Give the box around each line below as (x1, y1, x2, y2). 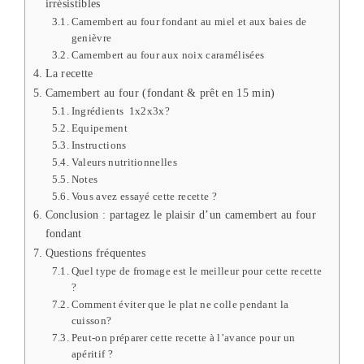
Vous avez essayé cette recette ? (71, 190, 217, 203)
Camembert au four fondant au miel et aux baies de (71, 15, 307, 28)
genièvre (71, 32, 112, 45)
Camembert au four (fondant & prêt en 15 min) (45, 86, 275, 100)
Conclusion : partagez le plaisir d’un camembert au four (45, 208, 317, 222)
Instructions (71, 139, 129, 152)
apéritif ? (71, 348, 113, 361)
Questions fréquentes (45, 246, 145, 260)
